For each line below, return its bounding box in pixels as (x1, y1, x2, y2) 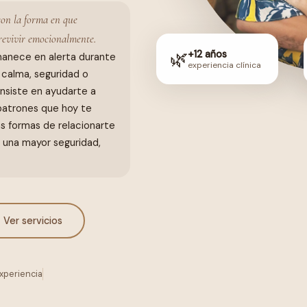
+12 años (188, 47, 228, 60)
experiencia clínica (188, 59, 262, 71)
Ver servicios (3, 214, 62, 227)
